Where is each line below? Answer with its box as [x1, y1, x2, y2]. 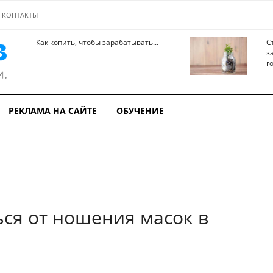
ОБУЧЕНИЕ [116, 104, 164, 116]
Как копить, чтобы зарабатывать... [35, 37, 158, 48]
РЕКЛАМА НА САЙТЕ [9, 104, 97, 116]
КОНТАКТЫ [2, 10, 38, 19]
